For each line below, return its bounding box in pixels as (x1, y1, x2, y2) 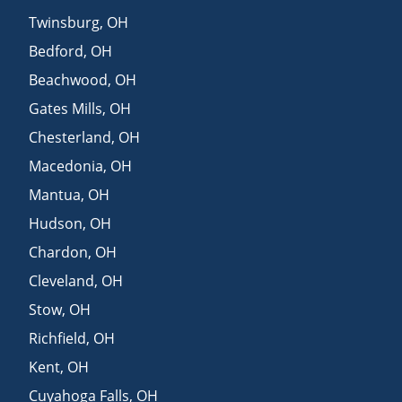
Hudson (29, 213, 83, 233)
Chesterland (29, 127, 112, 147)
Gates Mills (29, 98, 103, 118)
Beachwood (29, 69, 109, 90)
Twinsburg (29, 12, 100, 32)
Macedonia (29, 155, 104, 176)
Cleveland (29, 270, 95, 291)
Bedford (29, 40, 84, 61)
